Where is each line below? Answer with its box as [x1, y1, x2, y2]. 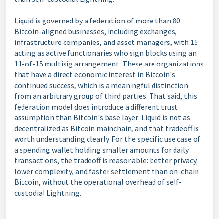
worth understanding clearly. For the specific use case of [14, 134, 200, 144]
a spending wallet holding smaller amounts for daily [14, 145, 189, 154]
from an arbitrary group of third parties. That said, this [14, 91, 197, 101]
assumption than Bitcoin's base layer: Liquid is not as [14, 112, 190, 122]
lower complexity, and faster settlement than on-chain [14, 166, 199, 176]
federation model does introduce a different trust [14, 102, 178, 111]
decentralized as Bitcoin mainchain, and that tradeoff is [14, 123, 199, 133]
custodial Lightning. [14, 188, 81, 197]
